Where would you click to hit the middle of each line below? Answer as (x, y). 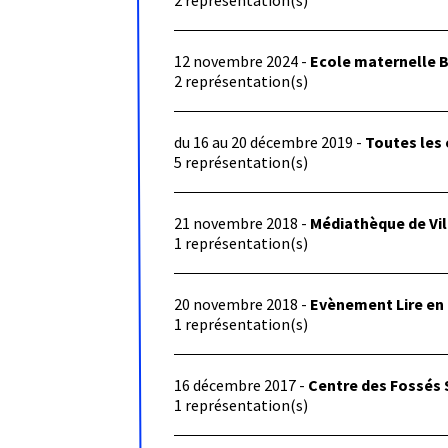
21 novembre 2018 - (242, 223)
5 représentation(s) (241, 162)
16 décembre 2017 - (241, 385)
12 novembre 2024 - (242, 61)
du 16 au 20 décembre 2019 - (270, 142)
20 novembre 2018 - (242, 304)
